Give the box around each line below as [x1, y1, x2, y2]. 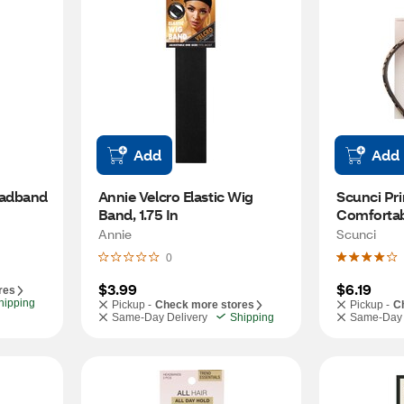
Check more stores [154, 298, 254, 311]
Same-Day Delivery [111, 311, 207, 324]
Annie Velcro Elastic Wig [97, 187, 253, 206]
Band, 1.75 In [97, 205, 179, 224]
